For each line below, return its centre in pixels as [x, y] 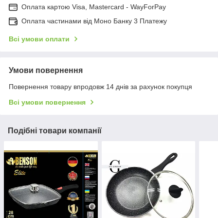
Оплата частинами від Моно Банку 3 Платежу [94, 21]
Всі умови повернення [47, 102]
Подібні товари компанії [55, 130]
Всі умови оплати [39, 39]
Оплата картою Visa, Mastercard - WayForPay [94, 7]
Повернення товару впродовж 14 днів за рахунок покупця [100, 86]
